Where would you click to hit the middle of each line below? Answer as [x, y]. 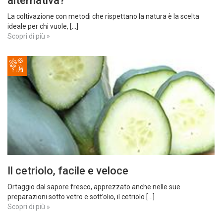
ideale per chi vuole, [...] [43, 26]
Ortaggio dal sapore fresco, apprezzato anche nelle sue [94, 187]
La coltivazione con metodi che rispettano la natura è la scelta [103, 16]
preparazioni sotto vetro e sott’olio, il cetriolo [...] [81, 197]
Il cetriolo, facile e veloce [68, 171]
